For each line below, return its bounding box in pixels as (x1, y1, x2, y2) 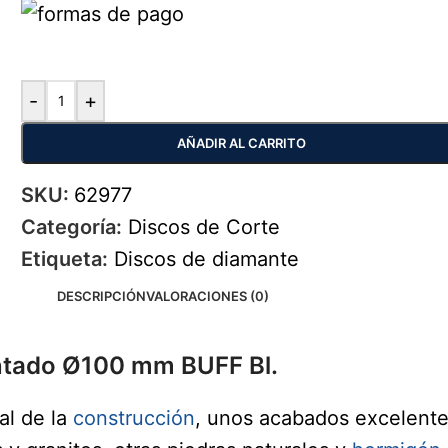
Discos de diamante (114, 247, 300, 271)
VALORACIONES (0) (146, 288, 269, 304)
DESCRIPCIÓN (57, 288, 146, 304)
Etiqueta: (21, 247, 109, 271)
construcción (73, 406, 195, 430)
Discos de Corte (128, 215, 281, 239)
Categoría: (21, 215, 123, 239)
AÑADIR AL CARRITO (176, 135, 306, 151)
